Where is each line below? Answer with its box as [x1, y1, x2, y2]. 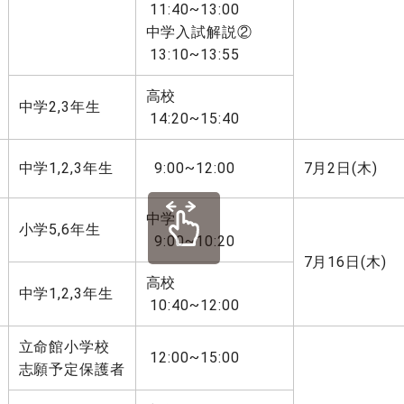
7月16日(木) [303, 253, 388, 271]
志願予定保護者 [18, 361, 126, 378]
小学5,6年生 [18, 221, 102, 238]
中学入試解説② [145, 23, 253, 41]
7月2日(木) [303, 160, 379, 177]
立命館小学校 [18, 338, 111, 355]
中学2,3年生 [18, 98, 102, 115]
